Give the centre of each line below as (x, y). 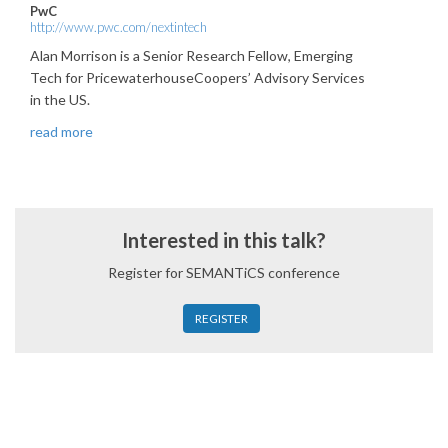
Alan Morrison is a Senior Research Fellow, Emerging (191, 55)
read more (61, 131)
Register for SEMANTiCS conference (224, 272)
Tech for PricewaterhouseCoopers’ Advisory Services (197, 77)
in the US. (60, 99)
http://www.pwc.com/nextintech (118, 26)
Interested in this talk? (224, 239)
